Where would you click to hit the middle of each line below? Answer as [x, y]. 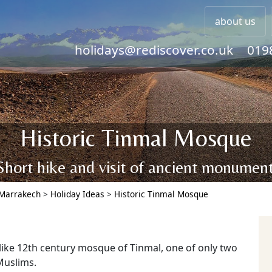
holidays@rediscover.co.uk [154, 50]
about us [235, 21]
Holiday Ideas [77, 194]
